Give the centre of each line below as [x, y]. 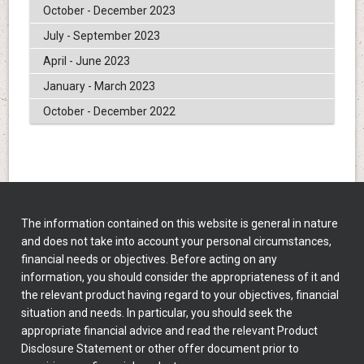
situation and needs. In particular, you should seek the [157, 312]
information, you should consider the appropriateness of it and [181, 277]
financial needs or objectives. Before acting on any [149, 259]
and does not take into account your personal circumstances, [177, 241]
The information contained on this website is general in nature [180, 223]
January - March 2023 [99, 86]
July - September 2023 [101, 35]
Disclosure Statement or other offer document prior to [160, 348]
